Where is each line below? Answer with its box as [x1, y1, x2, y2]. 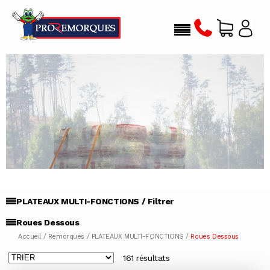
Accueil [18, 233, 42, 240]
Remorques [48, 233, 85, 240]
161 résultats [123, 253, 170, 263]
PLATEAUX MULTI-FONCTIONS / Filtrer [16, 196, 174, 206]
